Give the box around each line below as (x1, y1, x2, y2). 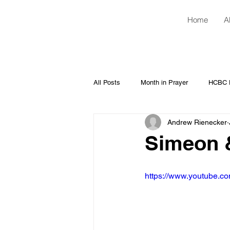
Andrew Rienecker (167, 118, 227, 126)
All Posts (93, 79, 120, 86)
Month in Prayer (141, 79, 188, 86)
